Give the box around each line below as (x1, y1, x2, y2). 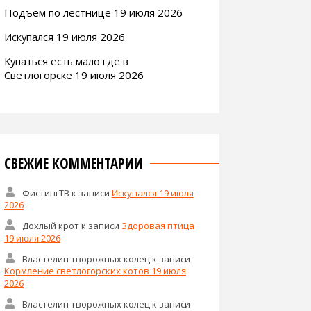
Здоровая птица (121, 219, 194, 232)
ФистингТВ (22, 186, 69, 199)
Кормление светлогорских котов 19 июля (4, 264, 186, 278)
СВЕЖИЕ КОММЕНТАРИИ (4, 153, 143, 173)
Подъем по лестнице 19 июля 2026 (4, 5, 183, 19)
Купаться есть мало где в (4, 53, 128, 68)
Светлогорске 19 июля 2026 (4, 67, 144, 82)
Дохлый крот (22, 219, 79, 232)
